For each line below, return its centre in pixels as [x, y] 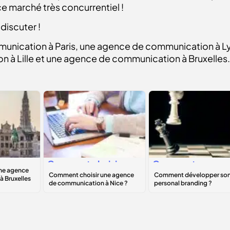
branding [172, 201]
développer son [187, 176]
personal [171, 189]
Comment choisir [84, 164]
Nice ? [61, 201]
